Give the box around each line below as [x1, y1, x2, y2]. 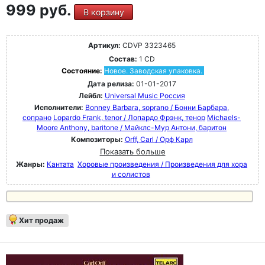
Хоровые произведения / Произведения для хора [77, 160, 247, 169]
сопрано [22, 113, 51, 122]
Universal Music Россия [104, 91, 185, 100]
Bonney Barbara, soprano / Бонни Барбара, [85, 103, 229, 112]
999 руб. [6, 1, 74, 19]
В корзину [83, 7, 124, 17]
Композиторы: [70, 135, 125, 144]
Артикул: [88, 41, 121, 50]
